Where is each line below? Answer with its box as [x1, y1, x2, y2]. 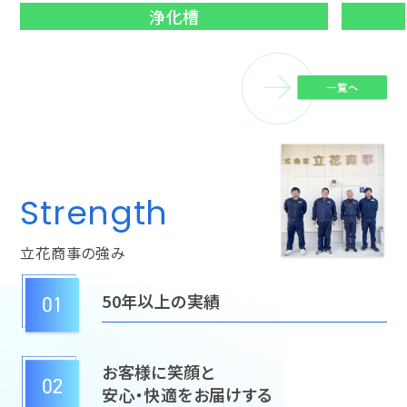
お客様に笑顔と [102, 359, 215, 383]
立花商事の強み [20, 242, 126, 264]
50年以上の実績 [102, 289, 221, 313]
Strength [20, 190, 169, 237]
